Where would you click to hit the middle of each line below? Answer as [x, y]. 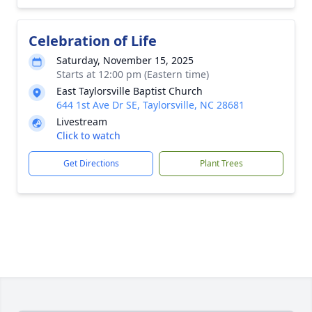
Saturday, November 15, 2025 [125, 60]
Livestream [82, 122]
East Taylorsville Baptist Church [130, 91]
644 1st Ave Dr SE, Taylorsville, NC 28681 [150, 105]
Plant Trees [221, 163]
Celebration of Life [93, 41]
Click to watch [88, 135]
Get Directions [91, 163]
